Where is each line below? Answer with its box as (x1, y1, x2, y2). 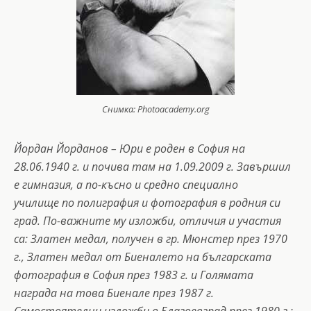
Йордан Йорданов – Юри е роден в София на (14, 140, 245, 156)
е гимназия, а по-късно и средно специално (14, 176, 238, 192)
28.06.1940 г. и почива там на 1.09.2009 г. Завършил (14, 158, 291, 174)
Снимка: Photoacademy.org (101, 102, 210, 115)
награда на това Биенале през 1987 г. (14, 285, 214, 301)
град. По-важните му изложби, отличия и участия (14, 212, 281, 228)
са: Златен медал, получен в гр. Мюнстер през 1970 (14, 230, 287, 246)
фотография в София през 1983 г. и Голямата (14, 267, 253, 283)
